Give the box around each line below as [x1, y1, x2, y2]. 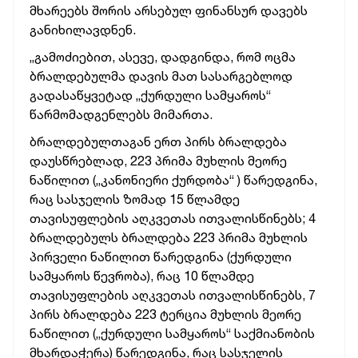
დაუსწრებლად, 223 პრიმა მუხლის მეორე [30, 153, 287, 169]
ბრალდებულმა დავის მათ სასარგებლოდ [30, 68, 292, 84]
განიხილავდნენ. [30, 22, 136, 38]
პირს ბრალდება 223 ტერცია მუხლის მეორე [30, 306, 301, 322]
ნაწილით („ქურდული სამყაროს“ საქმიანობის [30, 325, 315, 341]
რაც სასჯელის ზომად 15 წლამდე [30, 191, 240, 207]
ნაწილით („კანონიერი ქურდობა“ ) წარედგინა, [30, 172, 317, 188]
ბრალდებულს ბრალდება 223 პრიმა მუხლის [30, 229, 308, 245]
